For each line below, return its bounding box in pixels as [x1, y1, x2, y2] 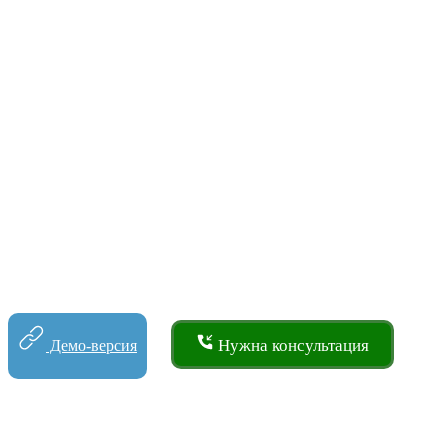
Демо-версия [46, 336, 137, 354]
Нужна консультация [214, 335, 369, 355]
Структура [8, 418, 125, 445]
